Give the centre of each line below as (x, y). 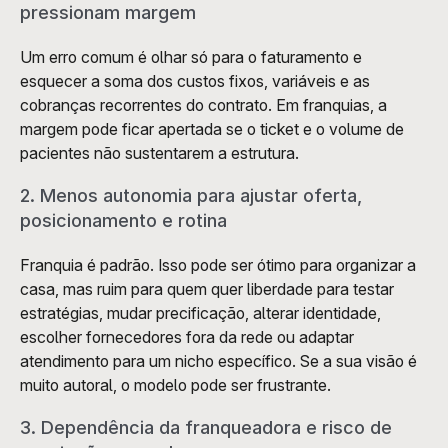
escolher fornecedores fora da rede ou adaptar (187, 336)
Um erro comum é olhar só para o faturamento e (191, 56)
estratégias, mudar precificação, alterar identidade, (200, 312)
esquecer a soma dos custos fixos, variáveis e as (195, 80)
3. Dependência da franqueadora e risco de (206, 427)
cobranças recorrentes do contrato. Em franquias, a (203, 104)
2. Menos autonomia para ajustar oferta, (191, 195)
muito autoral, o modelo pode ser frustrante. (175, 384)
